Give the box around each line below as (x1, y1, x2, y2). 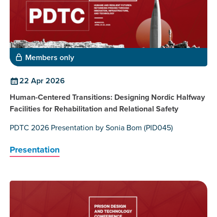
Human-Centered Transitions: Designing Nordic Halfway (10, 92, 205, 103)
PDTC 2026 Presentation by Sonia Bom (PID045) (10, 122, 173, 134)
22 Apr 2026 (19, 75, 65, 87)
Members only (25, 52, 74, 63)
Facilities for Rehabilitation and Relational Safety (10, 103, 178, 115)
